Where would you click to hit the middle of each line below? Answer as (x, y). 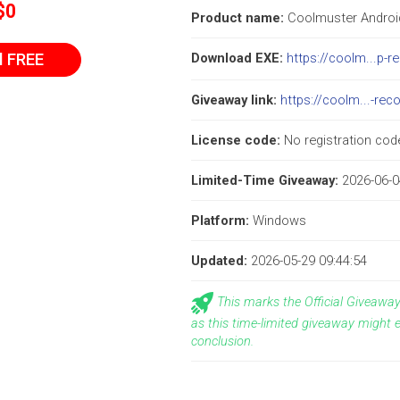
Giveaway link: (236, 100)
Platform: (222, 221)
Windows (279, 221)
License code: (237, 141)
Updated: (221, 261)
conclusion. (222, 342)
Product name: (239, 18)
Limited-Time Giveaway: (267, 181)
